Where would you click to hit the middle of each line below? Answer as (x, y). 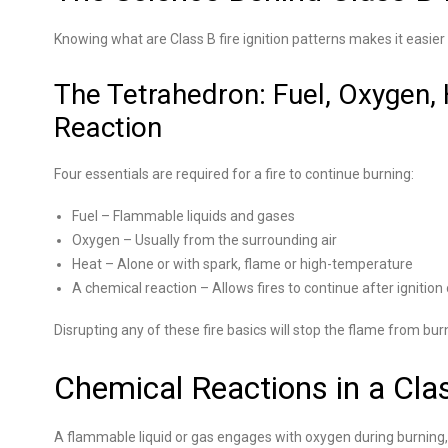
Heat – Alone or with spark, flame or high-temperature (242, 264)
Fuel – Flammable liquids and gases (183, 216)
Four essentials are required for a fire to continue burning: (234, 174)
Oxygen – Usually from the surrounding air (204, 240)
